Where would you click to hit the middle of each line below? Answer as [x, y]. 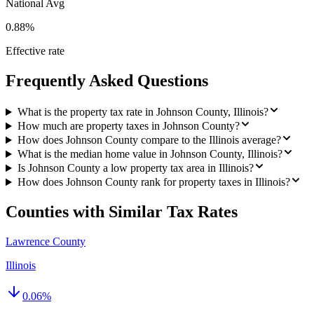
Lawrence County [46, 241]
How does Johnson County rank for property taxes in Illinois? [153, 182]
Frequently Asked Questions [107, 81]
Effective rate [35, 51]
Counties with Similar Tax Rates [122, 212]
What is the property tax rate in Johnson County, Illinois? [143, 112]
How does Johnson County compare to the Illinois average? [149, 140]
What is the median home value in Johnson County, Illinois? [150, 154]
